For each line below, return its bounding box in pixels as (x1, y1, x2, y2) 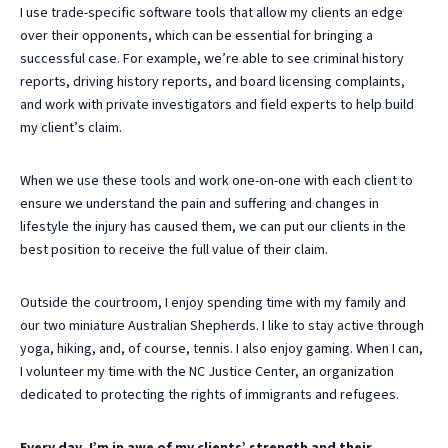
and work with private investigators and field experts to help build (20, 94, 414, 115)
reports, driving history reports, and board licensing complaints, (20, 71, 405, 92)
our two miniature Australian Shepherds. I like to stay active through (20, 315, 424, 336)
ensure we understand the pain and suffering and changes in (20, 193, 379, 214)
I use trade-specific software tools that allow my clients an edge (20, 2, 403, 23)
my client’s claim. (20, 117, 122, 138)
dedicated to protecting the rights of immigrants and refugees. (20, 384, 399, 405)
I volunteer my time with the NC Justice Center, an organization (20, 361, 394, 382)
